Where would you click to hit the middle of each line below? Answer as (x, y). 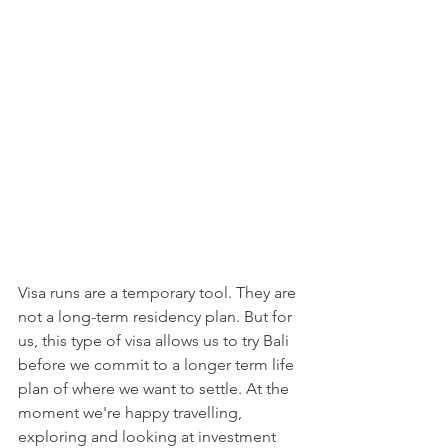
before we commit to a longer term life (158, 365)
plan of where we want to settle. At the (155, 389)
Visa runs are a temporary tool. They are (159, 293)
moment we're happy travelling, (132, 413)
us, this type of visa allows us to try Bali (155, 341)
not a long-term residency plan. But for (157, 317)
